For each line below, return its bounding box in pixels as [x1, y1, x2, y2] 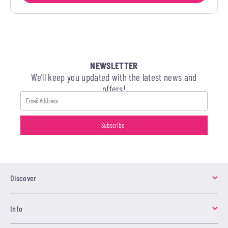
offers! [102, 83, 126, 95]
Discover [10, 173, 37, 183]
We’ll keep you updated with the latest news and [31, 71, 197, 83]
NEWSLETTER [90, 60, 138, 71]
